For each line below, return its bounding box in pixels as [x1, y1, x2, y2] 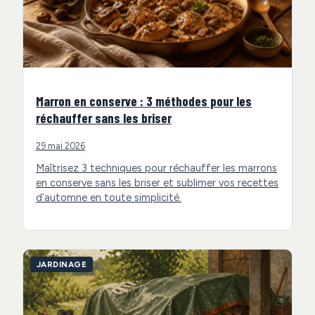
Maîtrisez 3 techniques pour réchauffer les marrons [36, 162, 277, 175]
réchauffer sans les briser [36, 110, 172, 127]
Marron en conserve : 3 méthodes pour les [36, 93, 252, 110]
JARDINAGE [37, 259, 87, 269]
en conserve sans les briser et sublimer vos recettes [36, 176, 278, 190]
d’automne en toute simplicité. [36, 191, 181, 205]
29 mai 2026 [36, 141, 85, 152]
